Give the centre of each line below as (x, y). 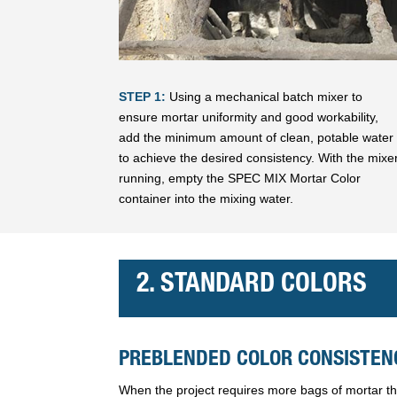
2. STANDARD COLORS (252, 286)
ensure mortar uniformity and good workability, (249, 117)
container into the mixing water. (206, 198)
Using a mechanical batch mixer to (265, 96)
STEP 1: (143, 96)
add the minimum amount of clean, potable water (257, 137)
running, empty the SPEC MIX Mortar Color (240, 178)
